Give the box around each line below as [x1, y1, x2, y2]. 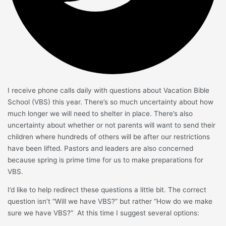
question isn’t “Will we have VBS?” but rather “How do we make [8, 197, 213, 206]
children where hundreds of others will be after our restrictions [8, 132, 210, 141]
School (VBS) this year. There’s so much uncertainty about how [8, 97, 214, 106]
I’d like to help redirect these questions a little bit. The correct [8, 186, 207, 194]
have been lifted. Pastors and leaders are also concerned [8, 144, 194, 152]
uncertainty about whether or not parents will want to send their [8, 121, 216, 129]
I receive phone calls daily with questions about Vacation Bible [8, 86, 210, 94]
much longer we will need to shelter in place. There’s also [8, 109, 193, 118]
